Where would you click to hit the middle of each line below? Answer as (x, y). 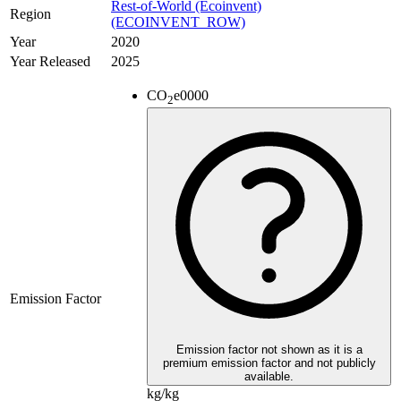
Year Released (50, 62)
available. (269, 377)
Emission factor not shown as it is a (269, 350)
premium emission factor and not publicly (269, 363)
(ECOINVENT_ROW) (178, 22)
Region (30, 14)
